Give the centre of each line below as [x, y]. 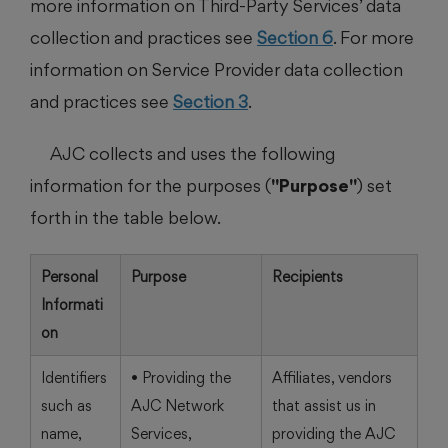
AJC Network [177, 405]
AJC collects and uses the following [192, 153]
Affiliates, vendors [332, 377]
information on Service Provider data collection [216, 69]
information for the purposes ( [150, 185]
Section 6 [295, 37]
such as [66, 405]
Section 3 [210, 101]
